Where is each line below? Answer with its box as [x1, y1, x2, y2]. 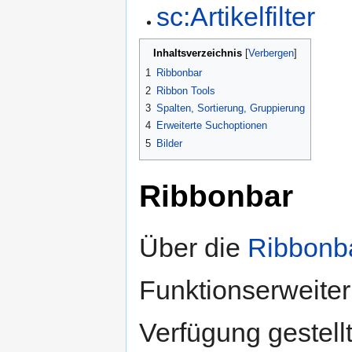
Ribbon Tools [156, 84, 215, 97]
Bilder [156, 137, 182, 149]
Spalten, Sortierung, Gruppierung [156, 101, 305, 114]
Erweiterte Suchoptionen [156, 119, 267, 132]
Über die [139, 232, 247, 262]
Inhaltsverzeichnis [153, 47, 242, 60]
